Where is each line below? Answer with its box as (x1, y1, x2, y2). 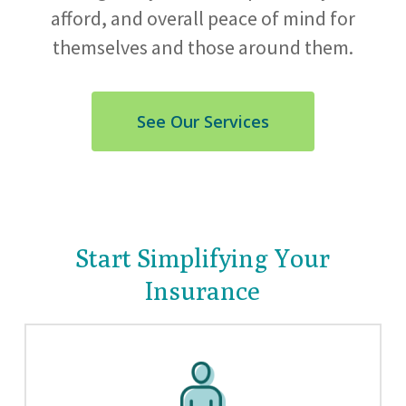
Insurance (145, 275, 261, 305)
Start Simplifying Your (75, 242, 330, 273)
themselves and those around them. (52, 34, 353, 61)
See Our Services (136, 111, 269, 133)
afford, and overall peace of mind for (50, 5, 355, 32)
